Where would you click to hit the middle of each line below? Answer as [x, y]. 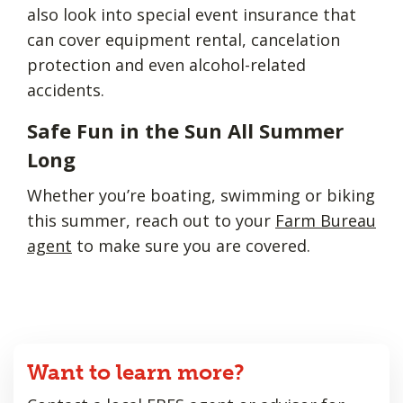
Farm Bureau [326, 220]
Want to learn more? [136, 372]
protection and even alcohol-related [166, 64]
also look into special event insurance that [192, 14]
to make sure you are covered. [193, 245]
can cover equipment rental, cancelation [184, 39]
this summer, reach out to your [151, 220]
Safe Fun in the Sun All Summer [185, 130]
